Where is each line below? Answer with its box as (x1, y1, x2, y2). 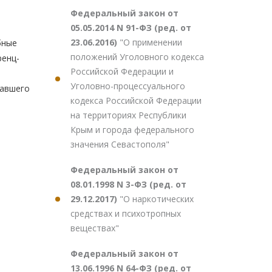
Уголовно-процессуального (70, 80, 185, 92)
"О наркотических (120, 193, 194, 205)
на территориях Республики (70, 109, 186, 121)
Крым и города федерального (70, 124, 194, 135)
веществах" (70, 222, 119, 234)
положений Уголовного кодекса (70, 51, 204, 63)
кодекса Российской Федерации (70, 95, 202, 106)
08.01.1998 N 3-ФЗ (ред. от (70, 178, 186, 190)
